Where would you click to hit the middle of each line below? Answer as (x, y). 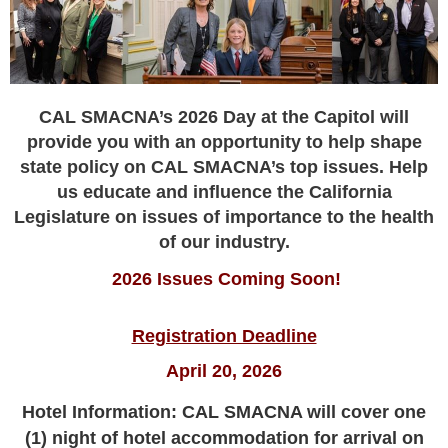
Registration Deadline (224, 335)
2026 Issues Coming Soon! (224, 278)
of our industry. (224, 241)
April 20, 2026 (224, 370)
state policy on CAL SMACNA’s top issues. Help (224, 166)
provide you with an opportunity (166, 141)
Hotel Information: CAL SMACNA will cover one (224, 411)
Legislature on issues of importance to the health (224, 216)
